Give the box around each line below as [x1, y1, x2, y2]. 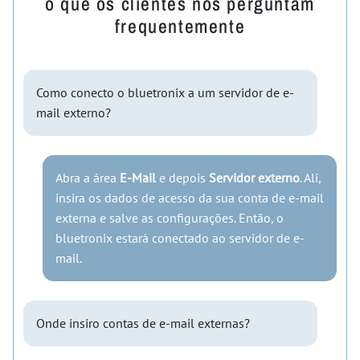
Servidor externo [209, 169, 300, 186]
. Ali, [300, 169, 321, 186]
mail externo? [36, 104, 111, 121]
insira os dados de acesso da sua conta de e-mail [55, 189, 324, 206]
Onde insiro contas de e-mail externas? [36, 314, 250, 331]
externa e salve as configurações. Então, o [55, 209, 284, 226]
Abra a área [55, 169, 120, 186]
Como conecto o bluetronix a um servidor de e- [36, 84, 294, 100]
